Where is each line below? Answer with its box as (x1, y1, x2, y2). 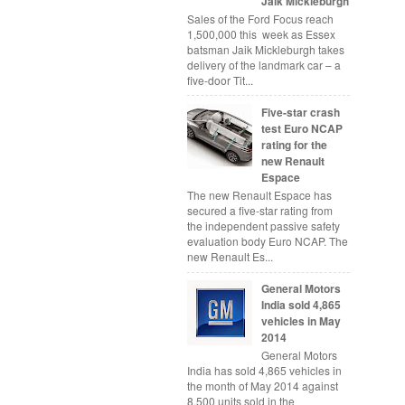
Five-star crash (260, 103, 340, 120)
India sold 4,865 (260, 296, 341, 313)
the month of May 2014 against (187, 378, 338, 394)
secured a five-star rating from (187, 202, 333, 219)
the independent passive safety (187, 218, 340, 234)
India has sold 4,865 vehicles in (187, 363, 342, 379)
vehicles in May (260, 312, 341, 329)
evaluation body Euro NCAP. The (187, 233, 348, 250)
